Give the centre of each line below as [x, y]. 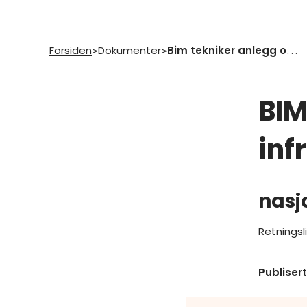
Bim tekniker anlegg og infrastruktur [292, 50]
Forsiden [71, 50]
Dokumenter [130, 50]
